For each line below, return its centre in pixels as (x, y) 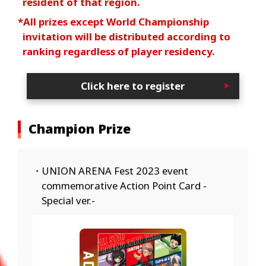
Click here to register (133, 86)
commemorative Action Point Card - (124, 185)
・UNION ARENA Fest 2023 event (110, 170)
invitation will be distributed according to (127, 37)
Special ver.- (69, 200)
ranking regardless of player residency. (119, 51)
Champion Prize (79, 128)
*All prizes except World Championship (113, 22)
